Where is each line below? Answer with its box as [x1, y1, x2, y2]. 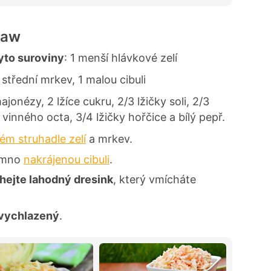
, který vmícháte [113, 173, 196, 186]
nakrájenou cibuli [24, 152, 109, 166]
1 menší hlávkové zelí [70, 51, 177, 65]
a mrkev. [86, 132, 132, 146]
